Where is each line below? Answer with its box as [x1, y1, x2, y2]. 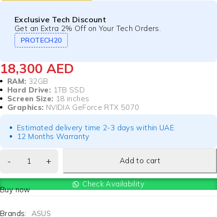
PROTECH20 [21, 36, 62, 45]
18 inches [53, 94, 90, 104]
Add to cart [119, 156, 161, 166]
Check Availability [82, 179, 144, 189]
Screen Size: [7, 94, 54, 104]
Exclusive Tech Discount [15, 15, 107, 25]
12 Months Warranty [17, 132, 90, 141]
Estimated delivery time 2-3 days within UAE [17, 123, 174, 133]
